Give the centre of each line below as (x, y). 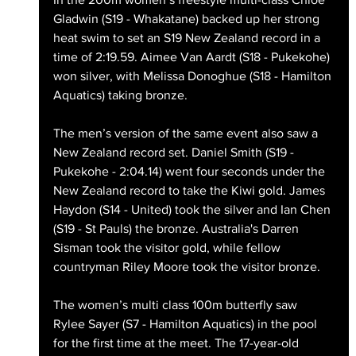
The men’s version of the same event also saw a (187, 133)
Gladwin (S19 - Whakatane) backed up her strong (188, 19)
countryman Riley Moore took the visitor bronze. (188, 267)
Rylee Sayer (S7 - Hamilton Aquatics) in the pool (186, 324)
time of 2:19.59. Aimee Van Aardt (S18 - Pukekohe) (193, 57)
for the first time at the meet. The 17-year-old (177, 343)
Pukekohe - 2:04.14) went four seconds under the (190, 172)
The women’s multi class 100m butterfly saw (176, 305)
